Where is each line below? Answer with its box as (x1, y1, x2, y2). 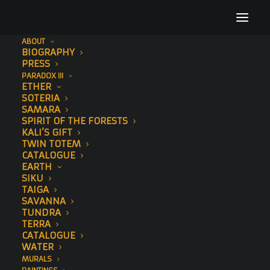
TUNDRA (22, 207, 61, 218)
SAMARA (22, 104, 60, 115)
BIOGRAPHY (22, 46, 75, 58)
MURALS (22, 254, 52, 263)
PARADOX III (22, 71, 63, 80)
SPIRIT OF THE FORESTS (22, 115, 128, 127)
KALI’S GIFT (22, 127, 72, 138)
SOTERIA (22, 92, 60, 104)
